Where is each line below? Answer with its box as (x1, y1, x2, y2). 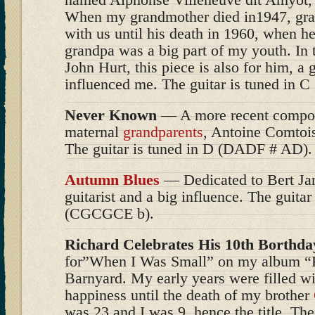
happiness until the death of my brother (65, 286, 314, 304)
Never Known (65, 106, 157, 124)
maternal (65, 123, 123, 141)
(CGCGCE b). (65, 205, 154, 222)
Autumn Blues (65, 171, 160, 188)
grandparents (123, 123, 203, 141)
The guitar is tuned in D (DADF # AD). (65, 140, 312, 157)
